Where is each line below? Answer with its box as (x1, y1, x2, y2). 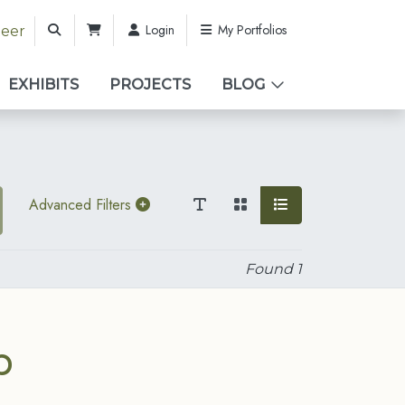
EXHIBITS (8, 76, 79, 93)
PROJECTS (109, 76, 191, 93)
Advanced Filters (28, 194, 136, 215)
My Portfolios (214, 21, 287, 39)
